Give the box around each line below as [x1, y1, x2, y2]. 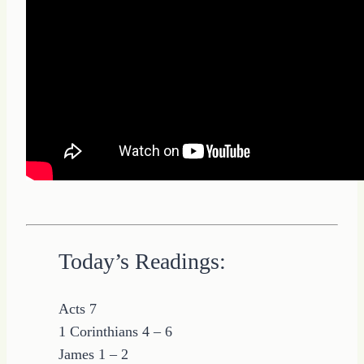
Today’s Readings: [58, 249, 226, 275]
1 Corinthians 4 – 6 [58, 323, 172, 340]
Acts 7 [58, 301, 97, 318]
